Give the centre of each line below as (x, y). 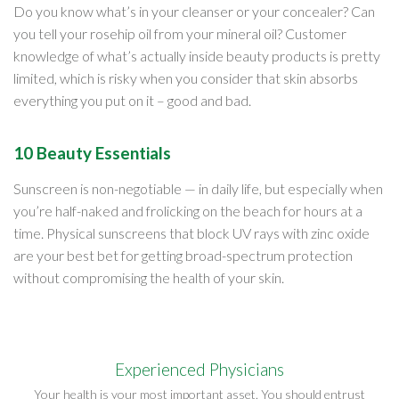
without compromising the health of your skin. (149, 277)
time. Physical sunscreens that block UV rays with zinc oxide (191, 232)
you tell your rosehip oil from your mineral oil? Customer (180, 33)
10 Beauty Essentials (92, 152)
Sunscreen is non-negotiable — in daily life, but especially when (198, 188)
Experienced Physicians (199, 369)
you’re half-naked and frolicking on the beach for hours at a (188, 210)
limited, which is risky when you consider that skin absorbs (186, 77)
